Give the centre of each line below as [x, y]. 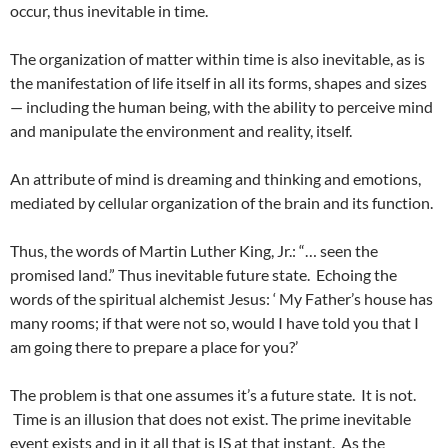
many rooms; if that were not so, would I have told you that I [214, 323]
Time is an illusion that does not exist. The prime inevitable [210, 419]
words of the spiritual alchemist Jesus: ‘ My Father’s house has [221, 299]
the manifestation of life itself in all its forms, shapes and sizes [218, 83]
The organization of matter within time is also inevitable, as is [217, 59]
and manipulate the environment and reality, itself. [181, 131]
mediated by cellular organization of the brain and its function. [221, 203]
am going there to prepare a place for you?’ [154, 347]
